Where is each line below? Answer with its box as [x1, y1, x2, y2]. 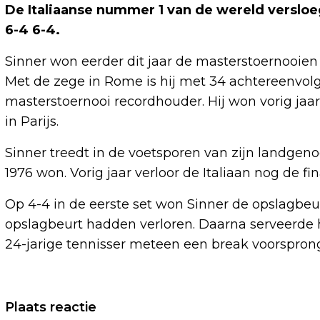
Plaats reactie [5, 299, 96, 315]
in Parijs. [5, 114, 59, 129]
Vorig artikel [22, 296, 103, 312]
